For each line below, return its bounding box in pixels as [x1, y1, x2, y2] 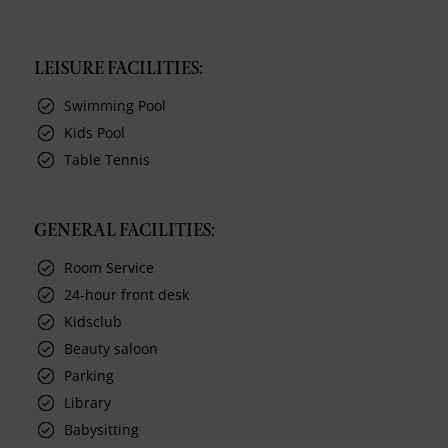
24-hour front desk [64, 284, 190, 304]
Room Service [64, 257, 155, 277]
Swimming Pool [64, 95, 167, 115]
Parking [64, 365, 115, 385]
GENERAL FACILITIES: [34, 222, 216, 239]
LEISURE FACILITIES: [34, 60, 204, 77]
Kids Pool [64, 122, 126, 142]
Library [64, 392, 112, 412]
